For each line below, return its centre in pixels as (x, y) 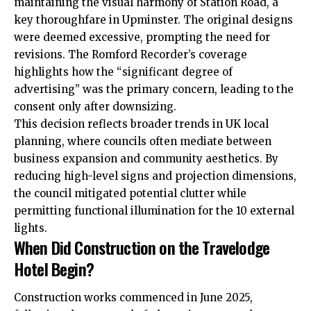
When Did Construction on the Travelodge (142, 247)
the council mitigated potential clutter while (130, 193)
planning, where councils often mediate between (143, 141)
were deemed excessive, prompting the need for (142, 37)
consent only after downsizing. (95, 106)
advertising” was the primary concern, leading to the (154, 89)
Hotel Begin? (54, 268)
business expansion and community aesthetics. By (146, 158)
